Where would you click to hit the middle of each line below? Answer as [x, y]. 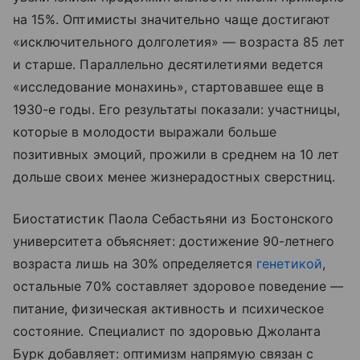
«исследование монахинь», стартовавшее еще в [169, 87]
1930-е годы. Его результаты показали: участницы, [177, 110]
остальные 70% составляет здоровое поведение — [178, 286]
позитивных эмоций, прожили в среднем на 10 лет [176, 155]
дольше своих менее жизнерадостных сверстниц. [174, 177]
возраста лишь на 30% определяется [135, 264]
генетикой [289, 264]
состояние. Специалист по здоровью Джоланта [167, 331]
